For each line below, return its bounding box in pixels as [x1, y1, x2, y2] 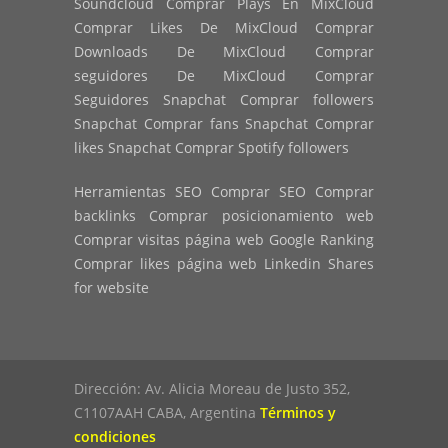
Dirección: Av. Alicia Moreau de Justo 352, [74, 379, 350, 399]
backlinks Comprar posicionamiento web [74, 206, 374, 226]
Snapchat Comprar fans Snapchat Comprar [74, 114, 374, 134]
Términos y [260, 403, 336, 423]
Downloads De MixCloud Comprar [74, 42, 374, 62]
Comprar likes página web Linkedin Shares [74, 254, 374, 274]
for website [74, 278, 149, 298]
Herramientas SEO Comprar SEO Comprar [74, 182, 374, 202]
